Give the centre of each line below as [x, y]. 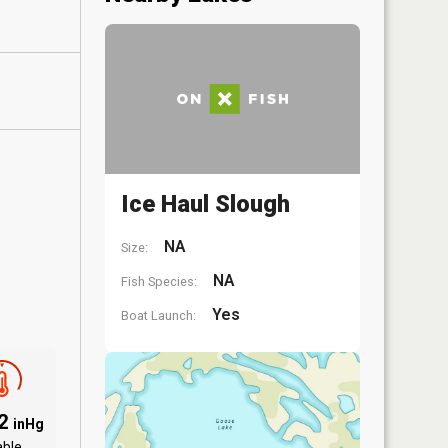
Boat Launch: [158, 315]
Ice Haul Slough [205, 204]
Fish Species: [159, 281]
